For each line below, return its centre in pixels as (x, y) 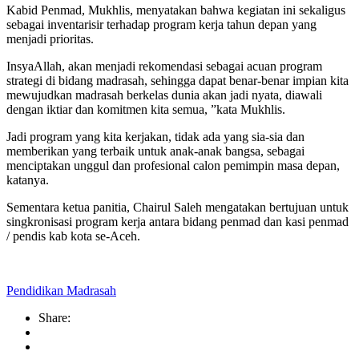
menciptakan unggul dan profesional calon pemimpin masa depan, (173, 166)
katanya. (29, 180)
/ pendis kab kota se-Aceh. (75, 236)
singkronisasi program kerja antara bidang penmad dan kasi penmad (177, 222)
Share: (54, 318)
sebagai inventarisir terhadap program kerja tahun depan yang (161, 25)
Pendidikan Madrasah (61, 291)
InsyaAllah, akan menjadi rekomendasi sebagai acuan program (164, 67)
